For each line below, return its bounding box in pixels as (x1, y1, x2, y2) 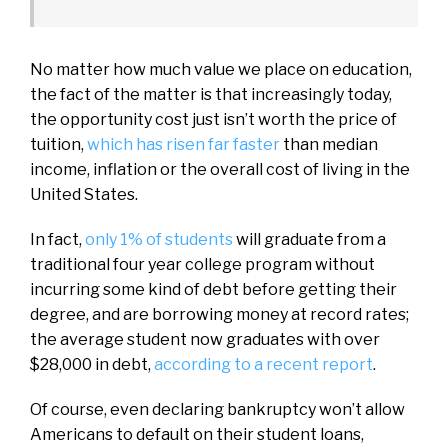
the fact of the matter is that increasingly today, (30, 84, 392, 104)
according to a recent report (154, 354, 373, 374)
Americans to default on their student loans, (30, 424, 364, 444)
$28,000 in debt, (30, 354, 154, 374)
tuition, (30, 134, 87, 154)
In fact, (30, 229, 85, 249)
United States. (30, 184, 138, 204)
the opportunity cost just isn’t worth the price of (30, 109, 397, 129)
